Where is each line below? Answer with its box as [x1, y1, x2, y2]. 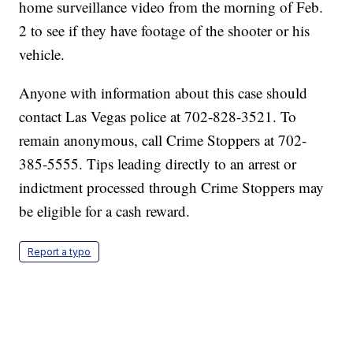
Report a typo [28, 246, 91, 258]
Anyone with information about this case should [19, 83, 308, 103]
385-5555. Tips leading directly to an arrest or [19, 154, 297, 174]
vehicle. [19, 44, 70, 65]
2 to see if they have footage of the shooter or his [19, 20, 310, 41]
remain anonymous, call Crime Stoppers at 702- [19, 130, 307, 150]
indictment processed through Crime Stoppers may [19, 177, 325, 198]
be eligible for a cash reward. [19, 201, 191, 221]
